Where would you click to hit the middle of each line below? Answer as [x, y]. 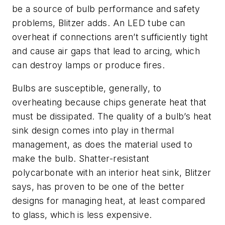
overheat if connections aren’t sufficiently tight [110, 37]
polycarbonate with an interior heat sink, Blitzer [112, 172]
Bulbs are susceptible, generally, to [87, 88]
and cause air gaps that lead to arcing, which [106, 51]
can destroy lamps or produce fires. [88, 65]
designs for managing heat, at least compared [109, 200]
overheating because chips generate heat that [109, 102]
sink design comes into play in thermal [93, 130]
